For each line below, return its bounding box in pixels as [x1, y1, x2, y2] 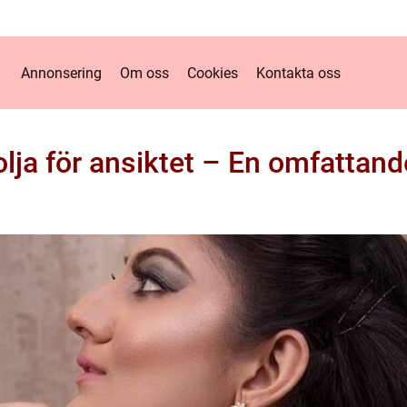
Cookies [187, 64, 238, 82]
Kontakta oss [256, 64, 341, 82]
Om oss [120, 64, 169, 82]
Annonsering [21, 64, 102, 82]
